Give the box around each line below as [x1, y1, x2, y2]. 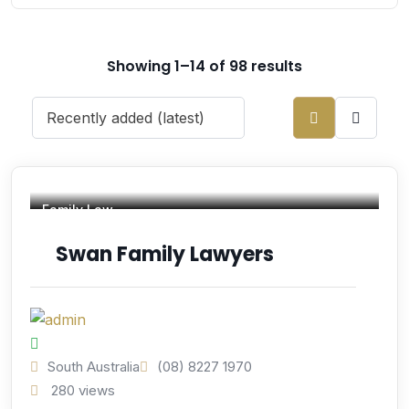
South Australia [47, 358, 140, 376]
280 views [47, 382, 115, 400]
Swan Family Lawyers [56, 240, 274, 269]
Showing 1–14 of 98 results [107, 56, 302, 78]
